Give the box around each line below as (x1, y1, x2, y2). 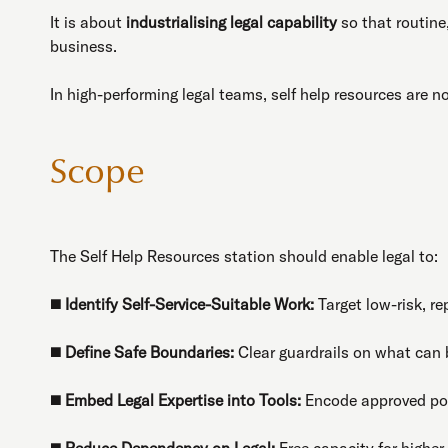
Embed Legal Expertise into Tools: (65, 389, 301, 410)
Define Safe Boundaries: (65, 341, 234, 362)
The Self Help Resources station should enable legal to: (50, 245, 438, 266)
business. (50, 35, 117, 56)
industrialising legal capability (126, 11, 337, 32)
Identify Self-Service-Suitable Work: (65, 293, 314, 314)
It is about (50, 11, 126, 32)
